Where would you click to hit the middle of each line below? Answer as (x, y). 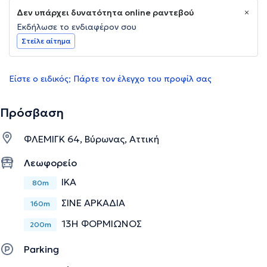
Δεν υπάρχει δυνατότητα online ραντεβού (105, 13)
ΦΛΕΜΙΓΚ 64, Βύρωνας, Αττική (91, 139)
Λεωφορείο (50, 163)
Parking (41, 249)
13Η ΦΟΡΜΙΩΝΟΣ (102, 224)
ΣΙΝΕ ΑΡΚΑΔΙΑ (93, 203)
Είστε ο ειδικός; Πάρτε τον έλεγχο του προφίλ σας (110, 79)
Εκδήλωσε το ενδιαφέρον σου (77, 27)
